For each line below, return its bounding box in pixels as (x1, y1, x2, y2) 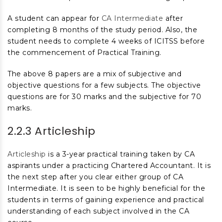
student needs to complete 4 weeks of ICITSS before (7, 37, 205, 46)
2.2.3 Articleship (7, 123, 96, 139)
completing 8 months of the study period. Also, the (7, 25, 197, 34)
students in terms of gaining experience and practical (7, 195, 204, 204)
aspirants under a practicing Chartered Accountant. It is (7, 161, 211, 170)
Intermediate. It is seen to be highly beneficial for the (7, 184, 205, 193)
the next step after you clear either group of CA (7, 172, 183, 181)
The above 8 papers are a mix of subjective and (7, 69, 181, 78)
